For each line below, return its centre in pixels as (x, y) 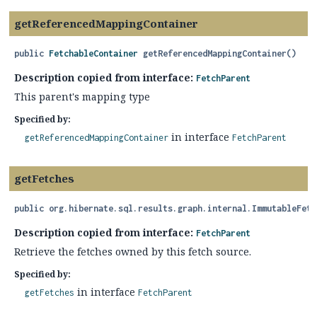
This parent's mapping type (82, 97)
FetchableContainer (93, 53)
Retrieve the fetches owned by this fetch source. (133, 252)
